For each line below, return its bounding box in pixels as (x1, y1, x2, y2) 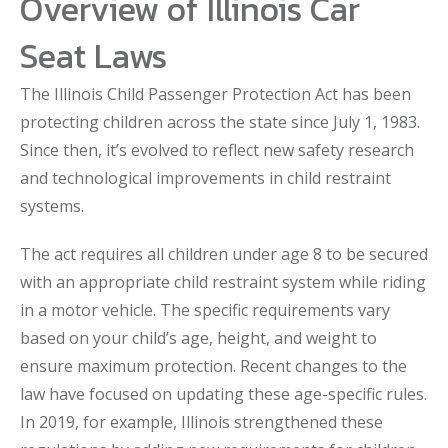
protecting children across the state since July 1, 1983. (20, 111, 420, 133)
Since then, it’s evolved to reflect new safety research (20, 139, 414, 161)
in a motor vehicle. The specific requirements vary (20, 299, 390, 321)
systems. (20, 195, 84, 217)
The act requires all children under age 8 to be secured (20, 243, 428, 265)
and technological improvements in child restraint (20, 167, 391, 189)
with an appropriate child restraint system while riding (20, 271, 426, 293)
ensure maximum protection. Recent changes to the (20, 355, 407, 377)
